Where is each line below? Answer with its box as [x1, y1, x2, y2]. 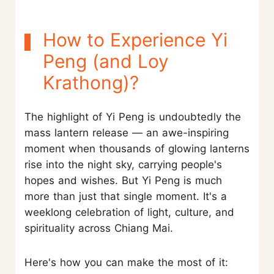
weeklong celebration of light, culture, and [24, 206, 234, 218]
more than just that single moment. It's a [24, 190, 227, 202]
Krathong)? [43, 71, 139, 94]
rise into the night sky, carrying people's [24, 158, 222, 171]
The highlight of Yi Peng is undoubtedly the [24, 110, 241, 123]
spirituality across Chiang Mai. [24, 221, 173, 234]
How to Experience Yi [43, 28, 228, 51]
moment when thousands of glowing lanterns [24, 142, 250, 155]
